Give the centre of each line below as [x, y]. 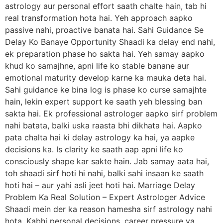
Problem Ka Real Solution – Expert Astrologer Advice [105, 197]
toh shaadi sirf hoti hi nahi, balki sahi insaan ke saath [104, 173]
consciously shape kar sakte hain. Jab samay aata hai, [107, 161]
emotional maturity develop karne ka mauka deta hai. [106, 77]
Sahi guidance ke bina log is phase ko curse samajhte [106, 89]
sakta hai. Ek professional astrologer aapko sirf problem [111, 113]
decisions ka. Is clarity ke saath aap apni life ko [94, 149]
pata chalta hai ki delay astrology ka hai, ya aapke [100, 137]
